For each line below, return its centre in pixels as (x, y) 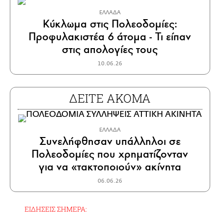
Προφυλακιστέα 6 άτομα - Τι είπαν (110, 36)
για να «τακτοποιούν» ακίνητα (110, 166)
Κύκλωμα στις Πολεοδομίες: (110, 24)
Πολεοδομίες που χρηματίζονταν (110, 154)
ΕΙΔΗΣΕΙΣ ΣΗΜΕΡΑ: (56, 209)
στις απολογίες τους (110, 49)
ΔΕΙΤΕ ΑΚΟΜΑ (110, 98)
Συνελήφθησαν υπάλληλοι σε (110, 141)
